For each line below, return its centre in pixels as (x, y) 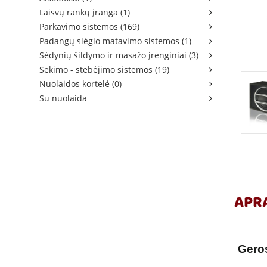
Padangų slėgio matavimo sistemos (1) (115, 41)
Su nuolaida (63, 98)
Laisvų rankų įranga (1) (85, 12)
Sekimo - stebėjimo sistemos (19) (104, 69)
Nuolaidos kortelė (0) (80, 84)
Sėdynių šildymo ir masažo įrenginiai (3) (119, 55)
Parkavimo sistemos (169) (89, 27)
